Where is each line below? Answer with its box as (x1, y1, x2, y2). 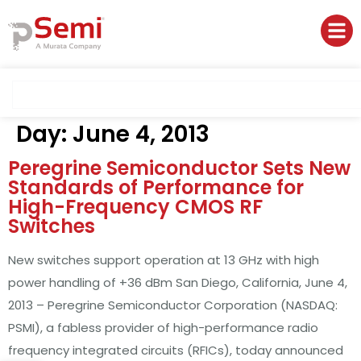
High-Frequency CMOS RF (8, 193, 263, 220)
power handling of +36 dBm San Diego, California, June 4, (8, 274, 347, 291)
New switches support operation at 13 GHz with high (8, 251, 319, 268)
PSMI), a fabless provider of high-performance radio (8, 319, 318, 336)
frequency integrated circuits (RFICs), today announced (8, 342, 343, 359)
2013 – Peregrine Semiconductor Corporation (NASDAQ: (8, 297, 338, 313)
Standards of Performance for (8, 174, 304, 201)
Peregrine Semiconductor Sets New (8, 155, 351, 181)
